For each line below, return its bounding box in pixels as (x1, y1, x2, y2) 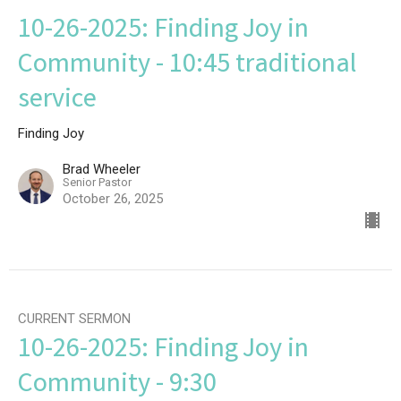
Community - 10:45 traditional (18, 47, 356, 86)
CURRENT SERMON (18, 311, 131, 327)
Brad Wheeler (63, 161, 141, 177)
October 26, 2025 (63, 191, 163, 207)
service (18, 81, 97, 121)
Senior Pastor (63, 175, 132, 189)
